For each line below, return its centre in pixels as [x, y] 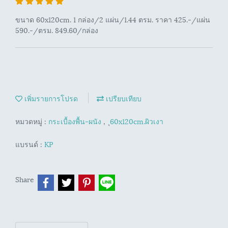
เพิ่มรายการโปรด [50, 98]
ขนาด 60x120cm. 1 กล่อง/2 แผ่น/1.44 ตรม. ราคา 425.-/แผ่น [113, 19]
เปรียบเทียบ [123, 98]
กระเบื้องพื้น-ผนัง [76, 121]
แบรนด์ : [30, 144]
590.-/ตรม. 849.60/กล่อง [57, 30]
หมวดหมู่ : [32, 121]
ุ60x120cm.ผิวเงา [137, 121]
